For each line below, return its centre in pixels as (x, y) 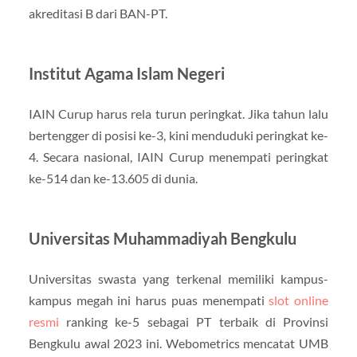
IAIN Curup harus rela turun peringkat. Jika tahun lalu (178, 113)
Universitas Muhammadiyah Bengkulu (162, 238)
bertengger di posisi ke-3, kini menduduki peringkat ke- (178, 135)
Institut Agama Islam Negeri (126, 73)
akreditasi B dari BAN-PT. (98, 13)
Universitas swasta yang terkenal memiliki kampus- (178, 278)
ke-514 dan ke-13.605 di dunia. (113, 178)
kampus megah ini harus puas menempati (149, 300)
